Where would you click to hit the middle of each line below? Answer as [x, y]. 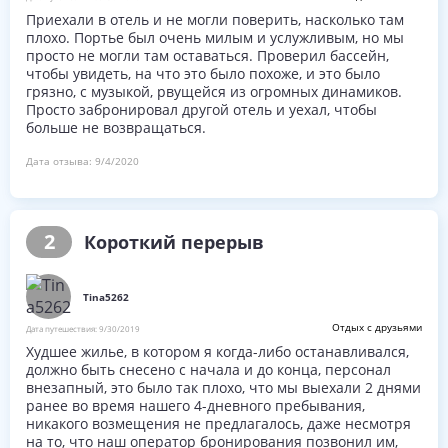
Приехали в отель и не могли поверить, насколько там [215, 19]
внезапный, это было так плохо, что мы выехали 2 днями [223, 387]
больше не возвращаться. [116, 127]
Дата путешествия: [62, 328]
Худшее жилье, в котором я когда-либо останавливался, [217, 351]
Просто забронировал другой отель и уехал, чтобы [201, 109]
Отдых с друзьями [377, 327]
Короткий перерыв [174, 242]
